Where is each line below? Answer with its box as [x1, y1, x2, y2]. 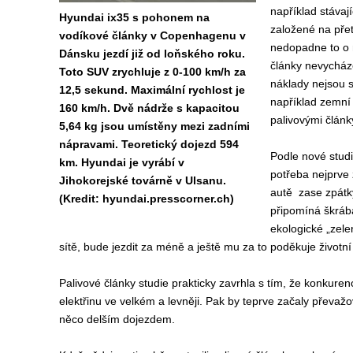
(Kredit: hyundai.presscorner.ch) [58, 192, 234, 205]
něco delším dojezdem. [58, 313, 178, 325]
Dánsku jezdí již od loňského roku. [58, 47, 245, 60]
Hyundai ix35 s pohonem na [58, 11, 210, 24]
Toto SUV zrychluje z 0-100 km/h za [58, 65, 246, 78]
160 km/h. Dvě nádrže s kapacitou [58, 102, 240, 114]
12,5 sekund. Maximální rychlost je [58, 84, 245, 96]
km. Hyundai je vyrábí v [58, 156, 184, 169]
